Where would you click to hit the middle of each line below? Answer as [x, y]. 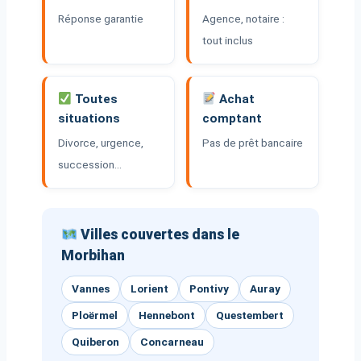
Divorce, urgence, [101, 143]
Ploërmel [95, 315]
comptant [232, 118]
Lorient [149, 288]
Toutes [95, 99]
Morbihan [93, 255]
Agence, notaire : [243, 19]
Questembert [250, 315]
